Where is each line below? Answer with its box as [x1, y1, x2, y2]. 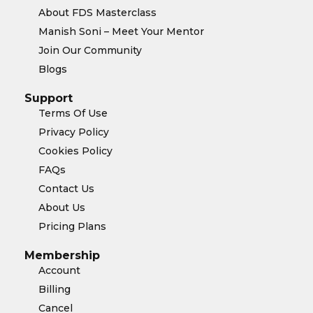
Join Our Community [38, 44, 142, 57]
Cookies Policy [38, 145, 112, 157]
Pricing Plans [38, 220, 106, 233]
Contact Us [38, 182, 94, 195]
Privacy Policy [38, 126, 109, 138]
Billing [38, 283, 71, 296]
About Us [38, 201, 85, 214]
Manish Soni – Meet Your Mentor [38, 25, 204, 38]
